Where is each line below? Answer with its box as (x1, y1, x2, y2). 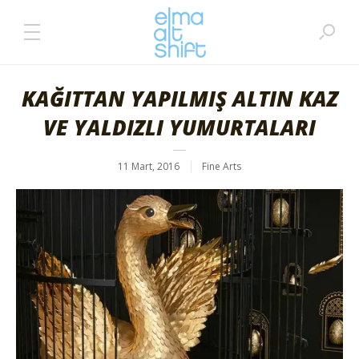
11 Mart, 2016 (118, 159, 179, 173)
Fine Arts (202, 159, 241, 173)
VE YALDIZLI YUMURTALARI (43, 113, 316, 142)
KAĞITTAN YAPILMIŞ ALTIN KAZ (21, 84, 338, 113)
